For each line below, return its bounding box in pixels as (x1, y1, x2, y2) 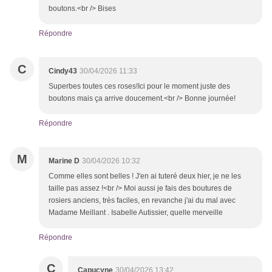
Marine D (49, 157, 80, 166)
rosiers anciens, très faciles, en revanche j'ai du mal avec (49, 196, 236, 205)
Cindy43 (49, 67, 77, 76)
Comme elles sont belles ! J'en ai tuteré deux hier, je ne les (49, 172, 241, 181)
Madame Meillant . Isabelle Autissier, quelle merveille (49, 208, 223, 217)
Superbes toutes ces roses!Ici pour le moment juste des (49, 82, 230, 91)
